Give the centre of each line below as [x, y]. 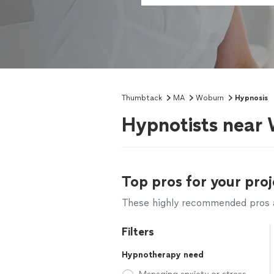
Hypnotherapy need [163, 255]
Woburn [210, 98]
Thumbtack [142, 98]
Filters [138, 232]
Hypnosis [251, 98]
